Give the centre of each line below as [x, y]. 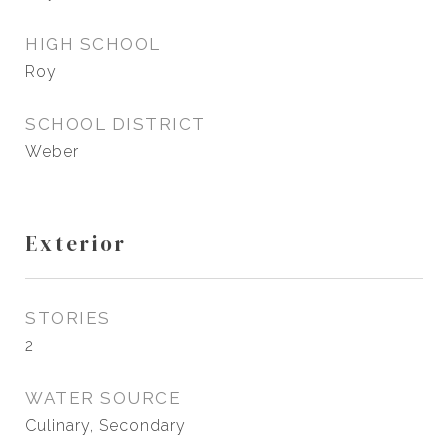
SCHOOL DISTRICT [115, 124]
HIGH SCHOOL [93, 44]
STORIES [68, 318]
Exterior [76, 243]
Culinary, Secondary [105, 425]
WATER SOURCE [103, 398]
